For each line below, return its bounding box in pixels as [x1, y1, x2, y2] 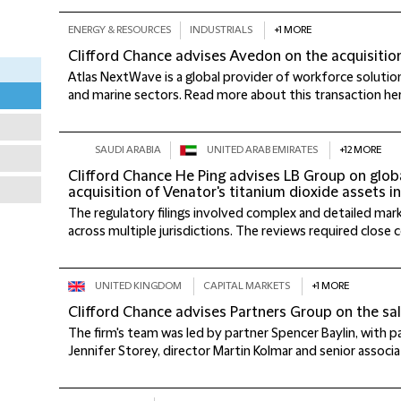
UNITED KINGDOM [95, 280, 182, 292]
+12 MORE [339, 144, 381, 156]
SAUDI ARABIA [95, 144, 161, 156]
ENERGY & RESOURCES [68, 24, 171, 36]
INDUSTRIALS [190, 24, 252, 36]
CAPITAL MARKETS [203, 280, 290, 292]
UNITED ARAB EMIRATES [207, 144, 318, 156]
